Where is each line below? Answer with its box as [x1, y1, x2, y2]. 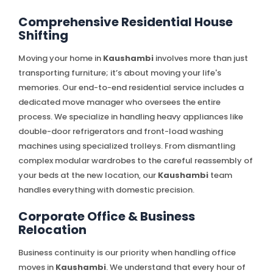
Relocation [18, 221, 87, 238]
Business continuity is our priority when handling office [18, 246, 236, 258]
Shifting [18, 26, 68, 44]
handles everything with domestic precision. [18, 183, 194, 196]
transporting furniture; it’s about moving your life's [18, 66, 221, 79]
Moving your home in [18, 52, 103, 64]
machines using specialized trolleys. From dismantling [18, 140, 235, 152]
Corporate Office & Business [18, 207, 195, 225]
